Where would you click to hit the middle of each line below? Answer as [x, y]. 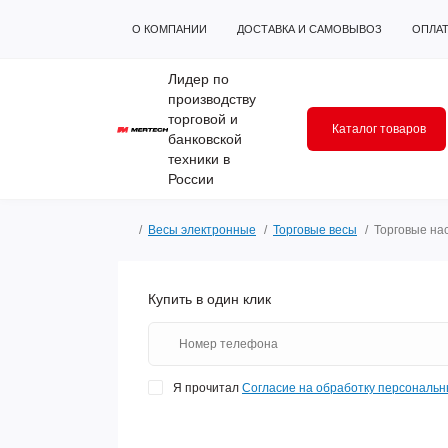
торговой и [202, 119]
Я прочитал [207, 388]
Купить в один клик [209, 299]
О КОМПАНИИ [169, 29]
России [190, 179]
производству [211, 99]
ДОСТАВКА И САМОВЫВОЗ [309, 29]
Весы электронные [202, 230]
